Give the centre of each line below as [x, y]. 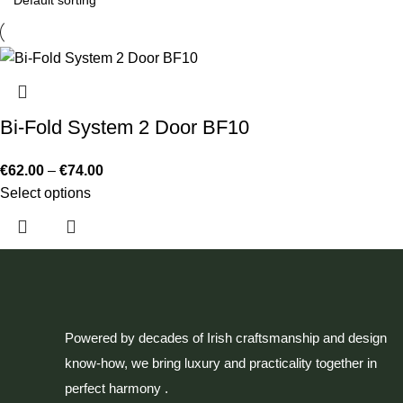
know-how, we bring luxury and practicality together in [221, 363]
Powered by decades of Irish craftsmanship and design [226, 338]
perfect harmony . [116, 389]
